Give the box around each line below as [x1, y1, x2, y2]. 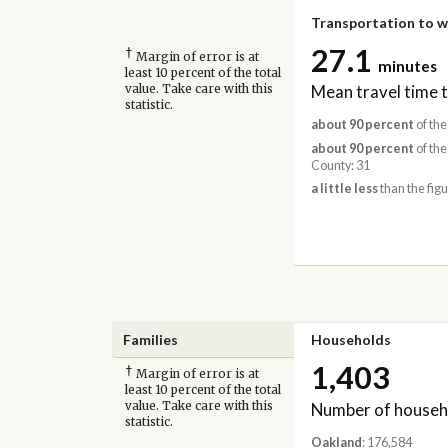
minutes [377, 56, 437, 75]
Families [123, 330, 179, 348]
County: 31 [310, 157, 370, 173]
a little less [310, 180, 378, 196]
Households [310, 330, 391, 348]
